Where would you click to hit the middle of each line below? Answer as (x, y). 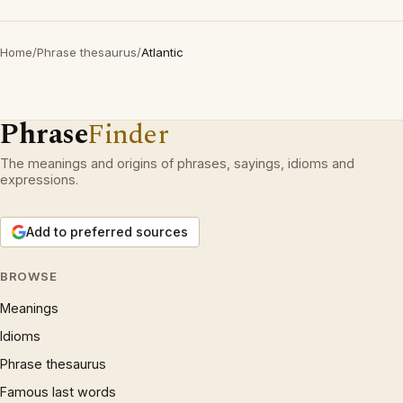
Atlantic (162, 52)
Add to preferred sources (107, 232)
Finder (128, 134)
